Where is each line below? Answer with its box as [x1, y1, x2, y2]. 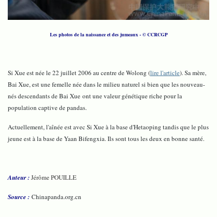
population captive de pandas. [8, 103, 87, 112]
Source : [8, 192, 30, 201]
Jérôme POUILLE [31, 173, 77, 182]
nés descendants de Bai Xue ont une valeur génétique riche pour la [8, 92, 182, 101]
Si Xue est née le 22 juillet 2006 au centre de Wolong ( [8, 68, 150, 77]
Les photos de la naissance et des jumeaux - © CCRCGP [49, 31, 168, 38]
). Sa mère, [180, 68, 206, 77]
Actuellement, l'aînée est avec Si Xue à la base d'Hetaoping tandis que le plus [8, 123, 209, 132]
